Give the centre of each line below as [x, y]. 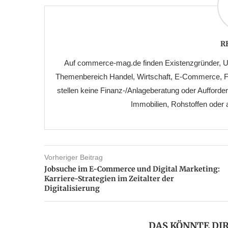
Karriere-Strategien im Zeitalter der [109, 179]
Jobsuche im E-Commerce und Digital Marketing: [132, 169]
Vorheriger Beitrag [74, 158]
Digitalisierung [72, 189]
